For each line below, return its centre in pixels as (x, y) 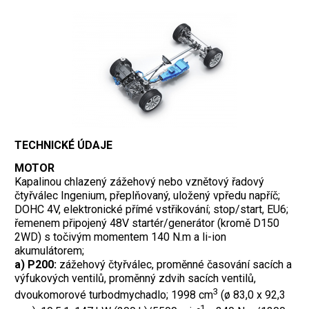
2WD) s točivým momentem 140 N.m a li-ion (120, 237)
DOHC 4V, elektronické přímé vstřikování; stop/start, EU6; (151, 209)
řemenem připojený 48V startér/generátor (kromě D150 (147, 223)
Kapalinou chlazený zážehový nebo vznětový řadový (139, 181)
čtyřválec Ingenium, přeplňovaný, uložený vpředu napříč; (147, 195)
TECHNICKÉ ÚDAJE (63, 146)
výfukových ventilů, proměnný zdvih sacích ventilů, (135, 278)
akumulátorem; (49, 250)
